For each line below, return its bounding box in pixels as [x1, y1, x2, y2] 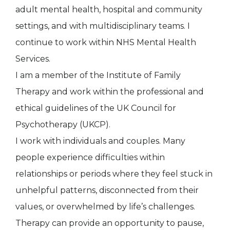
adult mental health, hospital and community [15, 4, 202, 14]
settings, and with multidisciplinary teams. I [15, 21, 190, 31]
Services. [15, 53, 50, 64]
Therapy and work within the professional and [15, 86, 204, 97]
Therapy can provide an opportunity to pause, [15, 218, 204, 228]
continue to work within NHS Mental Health [15, 37, 196, 47]
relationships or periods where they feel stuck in [15, 168, 213, 179]
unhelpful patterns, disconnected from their [15, 185, 199, 195]
